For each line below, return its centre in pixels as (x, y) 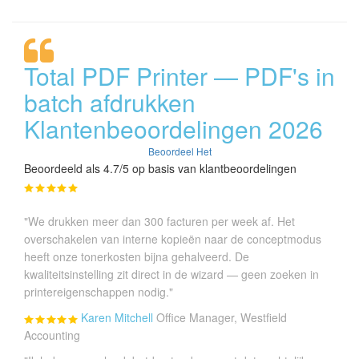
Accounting (52, 335)
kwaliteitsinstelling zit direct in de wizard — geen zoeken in (171, 274)
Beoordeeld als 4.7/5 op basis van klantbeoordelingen (160, 168)
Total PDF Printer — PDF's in (179, 75)
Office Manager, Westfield (222, 317)
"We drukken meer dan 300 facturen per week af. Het (159, 221)
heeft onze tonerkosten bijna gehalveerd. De (137, 256)
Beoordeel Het (179, 151)
